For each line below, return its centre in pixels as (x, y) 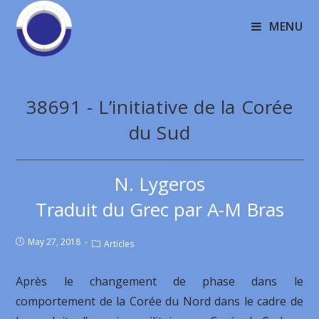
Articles (119, 244)
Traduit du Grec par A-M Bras (159, 209)
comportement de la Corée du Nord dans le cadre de (159, 301)
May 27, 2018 (54, 242)
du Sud (159, 132)
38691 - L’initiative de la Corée (159, 107)
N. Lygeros (159, 184)
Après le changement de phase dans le (159, 281)
